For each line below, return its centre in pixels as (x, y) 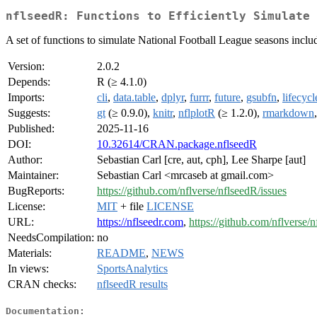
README (121, 253)
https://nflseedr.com (140, 222)
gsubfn (261, 98)
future (227, 98)
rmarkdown (288, 113)
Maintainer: (33, 175)
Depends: (29, 82)
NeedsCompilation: (51, 238)
